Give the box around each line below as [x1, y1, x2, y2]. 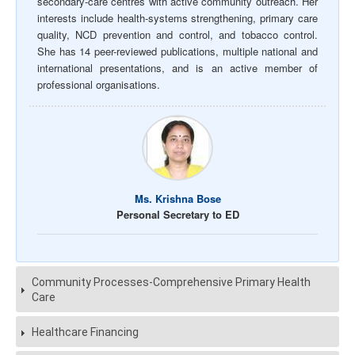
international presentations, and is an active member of [37, 60, 318, 76]
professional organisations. [37, 77, 160, 93]
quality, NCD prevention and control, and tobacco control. [37, 27, 318, 43]
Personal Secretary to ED [116, 207, 239, 223]
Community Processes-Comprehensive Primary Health [32, 276, 311, 289]
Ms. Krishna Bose [134, 191, 221, 207]
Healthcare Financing [32, 326, 139, 339]
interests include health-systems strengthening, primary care [37, 10, 318, 26]
